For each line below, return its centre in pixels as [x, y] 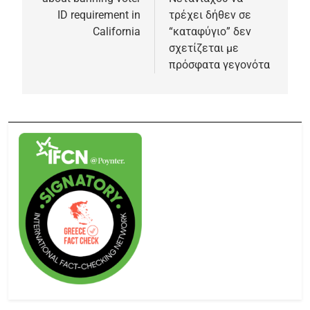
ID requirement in [99, 15]
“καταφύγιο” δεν [210, 31]
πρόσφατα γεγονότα [219, 64]
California [117, 31]
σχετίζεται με [204, 48]
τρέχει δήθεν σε [210, 15]
